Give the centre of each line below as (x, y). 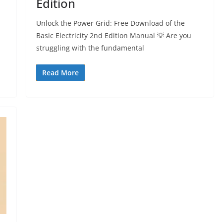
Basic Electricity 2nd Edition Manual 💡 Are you (113, 36)
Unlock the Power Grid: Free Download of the (110, 23)
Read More (60, 73)
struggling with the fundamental (90, 48)
